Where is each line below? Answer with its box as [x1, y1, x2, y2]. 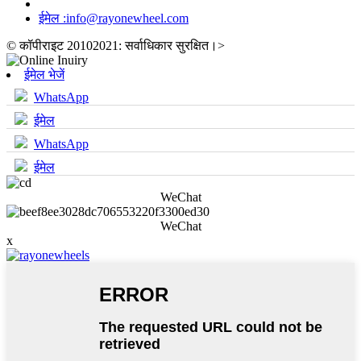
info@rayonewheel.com [66, 10, 189, 25]
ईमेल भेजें [24, 67, 64, 81]
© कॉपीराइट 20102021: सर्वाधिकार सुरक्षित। [6, 38, 218, 52]
